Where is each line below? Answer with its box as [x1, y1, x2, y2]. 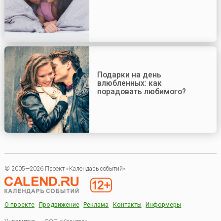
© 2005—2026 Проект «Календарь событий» [4, 165, 126, 173]
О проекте [4, 201, 35, 209]
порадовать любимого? [97, 86, 186, 96]
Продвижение [38, 201, 79, 209]
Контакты [112, 201, 142, 209]
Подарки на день [97, 70, 161, 79]
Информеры [146, 201, 182, 209]
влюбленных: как [97, 78, 162, 88]
